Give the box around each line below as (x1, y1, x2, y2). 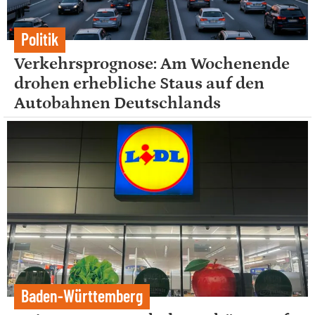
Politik (21, 29, 58, 50)
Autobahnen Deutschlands (14, 94, 221, 113)
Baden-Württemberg (21, 285, 143, 307)
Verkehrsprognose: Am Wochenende (14, 54, 290, 74)
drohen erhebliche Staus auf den (14, 74, 264, 94)
